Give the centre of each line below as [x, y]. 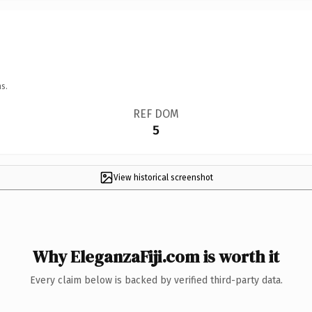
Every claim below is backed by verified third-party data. [156, 280]
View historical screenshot [163, 177]
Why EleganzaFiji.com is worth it [156, 256]
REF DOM [156, 114]
